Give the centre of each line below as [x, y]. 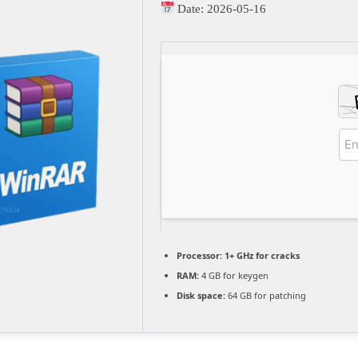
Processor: [199, 255]
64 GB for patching [266, 295]
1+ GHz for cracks [261, 255]
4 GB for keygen [234, 275]
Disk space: [201, 295]
